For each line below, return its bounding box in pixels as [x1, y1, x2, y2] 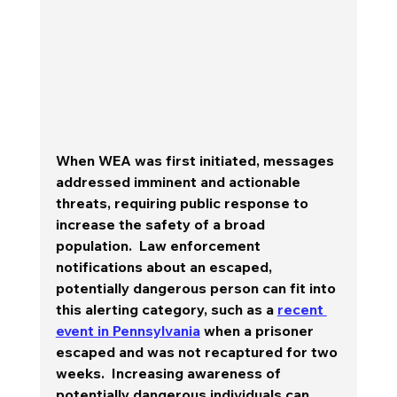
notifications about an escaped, [55, 257, 276, 276]
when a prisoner [199, 321, 317, 339]
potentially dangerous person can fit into [55, 278, 339, 297]
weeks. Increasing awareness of [55, 363, 284, 382]
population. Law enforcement [55, 236, 264, 254]
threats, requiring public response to [55, 193, 312, 212]
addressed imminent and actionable [55, 172, 304, 191]
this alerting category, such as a [55, 300, 277, 318]
